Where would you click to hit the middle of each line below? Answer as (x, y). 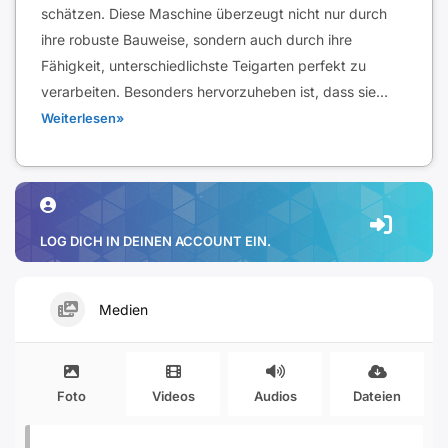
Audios (275, 396)
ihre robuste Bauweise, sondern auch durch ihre (196, 39)
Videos (173, 396)
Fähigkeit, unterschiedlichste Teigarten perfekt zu (203, 65)
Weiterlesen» (82, 118)
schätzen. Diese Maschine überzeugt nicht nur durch (214, 13)
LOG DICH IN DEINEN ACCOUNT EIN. (155, 241)
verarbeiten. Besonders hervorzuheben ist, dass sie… (218, 91)
